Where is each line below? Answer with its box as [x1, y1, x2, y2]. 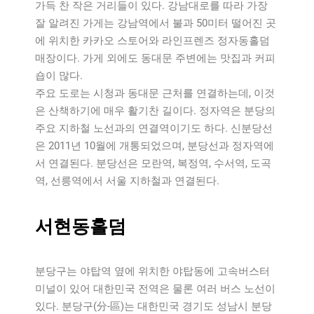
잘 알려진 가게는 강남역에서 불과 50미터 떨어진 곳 [35, 17, 276, 30]
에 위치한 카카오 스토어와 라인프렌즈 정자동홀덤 [35, 34, 270, 48]
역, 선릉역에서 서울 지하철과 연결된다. [35, 175, 219, 188]
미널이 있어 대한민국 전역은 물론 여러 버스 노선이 [35, 282, 275, 295]
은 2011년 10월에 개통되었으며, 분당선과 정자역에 [35, 139, 274, 153]
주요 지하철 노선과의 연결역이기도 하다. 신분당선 [35, 122, 273, 135]
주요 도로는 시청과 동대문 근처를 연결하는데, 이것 [35, 87, 275, 100]
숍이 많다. [35, 69, 83, 83]
